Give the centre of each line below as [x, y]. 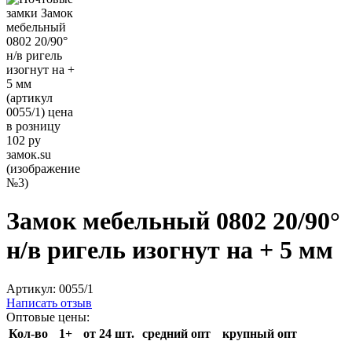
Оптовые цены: [48, 317]
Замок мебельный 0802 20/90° [173, 221]
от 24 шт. [109, 333]
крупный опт [260, 333]
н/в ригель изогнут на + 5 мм [170, 250]
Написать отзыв [49, 302]
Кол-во [28, 333]
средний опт [176, 333]
